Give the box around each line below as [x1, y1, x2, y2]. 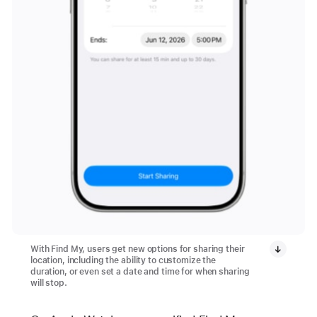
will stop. [30, 277, 67, 288]
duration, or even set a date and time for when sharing [30, 266, 250, 277]
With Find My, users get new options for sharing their [30, 243, 245, 254]
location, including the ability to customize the [30, 255, 217, 265]
